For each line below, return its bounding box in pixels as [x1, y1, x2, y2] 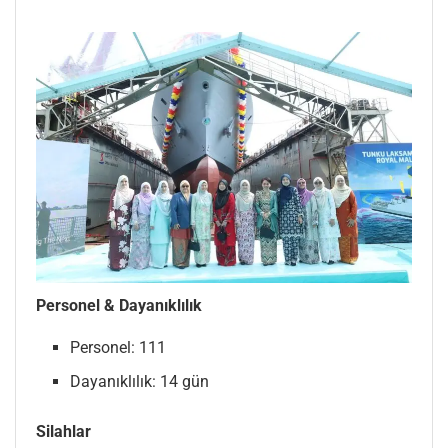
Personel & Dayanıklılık [36, 296, 202, 316]
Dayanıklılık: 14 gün [70, 372, 210, 392]
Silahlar [36, 422, 91, 442]
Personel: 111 [70, 338, 167, 358]
